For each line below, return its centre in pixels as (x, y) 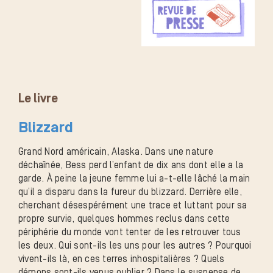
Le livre (38, 99)
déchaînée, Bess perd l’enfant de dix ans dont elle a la (131, 165)
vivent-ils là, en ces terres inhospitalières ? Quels (122, 259)
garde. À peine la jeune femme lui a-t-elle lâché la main (134, 178)
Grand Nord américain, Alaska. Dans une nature (116, 151)
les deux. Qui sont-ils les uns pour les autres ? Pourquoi (135, 245)
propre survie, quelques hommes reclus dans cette (124, 218)
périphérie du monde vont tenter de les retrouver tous (130, 232)
